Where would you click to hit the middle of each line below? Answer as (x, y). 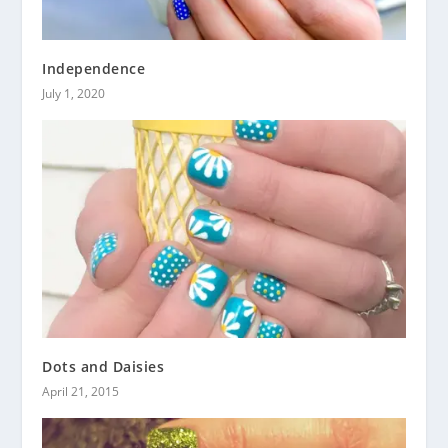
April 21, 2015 (81, 392)
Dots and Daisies (103, 367)
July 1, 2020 (74, 94)
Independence (94, 69)
